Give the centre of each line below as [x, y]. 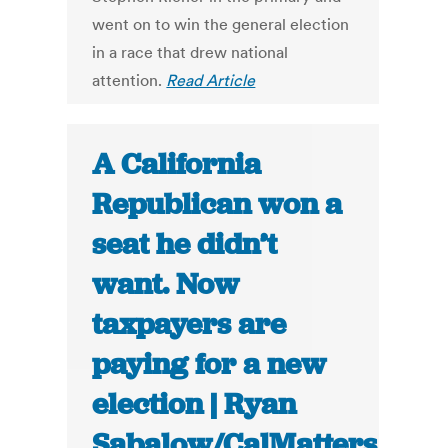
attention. [129, 80]
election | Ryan [194, 404]
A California [177, 164]
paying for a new [209, 364]
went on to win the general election [221, 24]
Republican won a [217, 204]
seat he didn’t [185, 244]
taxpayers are [189, 324]
